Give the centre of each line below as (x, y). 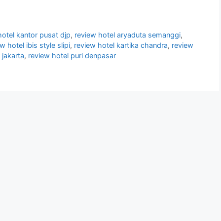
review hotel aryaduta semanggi (128, 35)
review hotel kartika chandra (121, 45)
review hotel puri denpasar (72, 56)
